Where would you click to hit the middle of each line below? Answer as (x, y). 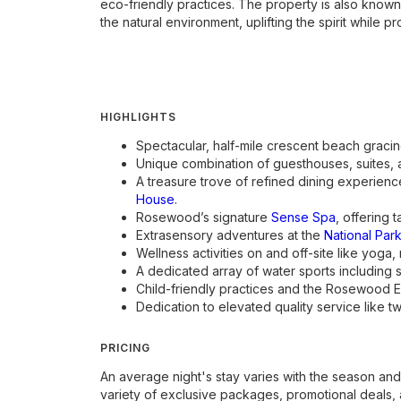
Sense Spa (303, 217)
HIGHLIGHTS (138, 116)
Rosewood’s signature (204, 217)
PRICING (125, 347)
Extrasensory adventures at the (230, 235)
